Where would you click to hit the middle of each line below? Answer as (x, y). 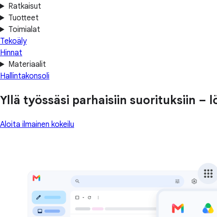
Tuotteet (23, 18)
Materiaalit (27, 64)
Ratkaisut (24, 6)
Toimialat (24, 30)
